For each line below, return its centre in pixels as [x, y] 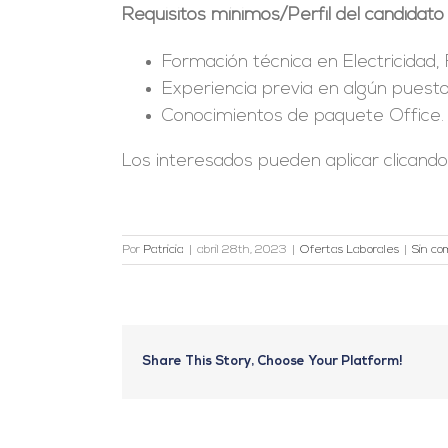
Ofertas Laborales [349, 249]
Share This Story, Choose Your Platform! [272, 362]
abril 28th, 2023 [242, 249]
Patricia [163, 249]
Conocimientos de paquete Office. [302, 116]
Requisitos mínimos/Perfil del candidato [282, 15]
